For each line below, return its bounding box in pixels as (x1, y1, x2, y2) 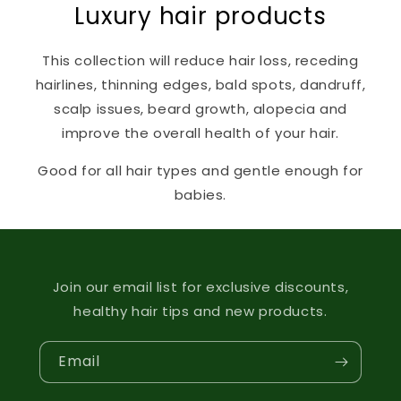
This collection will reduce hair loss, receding (42, 50, 359, 70)
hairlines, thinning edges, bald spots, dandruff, (35, 74, 366, 94)
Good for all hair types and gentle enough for (37, 160, 363, 180)
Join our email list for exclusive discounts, (52, 277, 349, 296)
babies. (174, 184, 227, 204)
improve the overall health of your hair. (61, 123, 339, 142)
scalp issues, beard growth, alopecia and (53, 98, 347, 118)
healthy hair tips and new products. (73, 301, 328, 320)
